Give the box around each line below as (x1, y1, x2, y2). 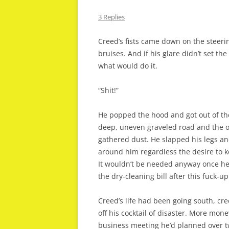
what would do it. (98, 61, 157, 71)
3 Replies (98, 12, 125, 21)
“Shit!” (98, 85, 119, 95)
